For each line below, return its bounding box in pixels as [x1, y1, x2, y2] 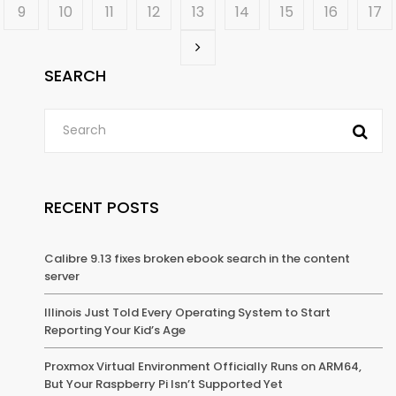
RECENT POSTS [44, 195, 159, 218]
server [44, 267, 80, 285]
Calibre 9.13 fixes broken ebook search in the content [44, 249, 350, 267]
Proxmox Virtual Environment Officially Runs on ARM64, [44, 357, 362, 375]
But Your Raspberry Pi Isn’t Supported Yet [44, 375, 283, 392]
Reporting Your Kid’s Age [44, 321, 186, 339]
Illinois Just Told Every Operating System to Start [44, 303, 331, 321]
